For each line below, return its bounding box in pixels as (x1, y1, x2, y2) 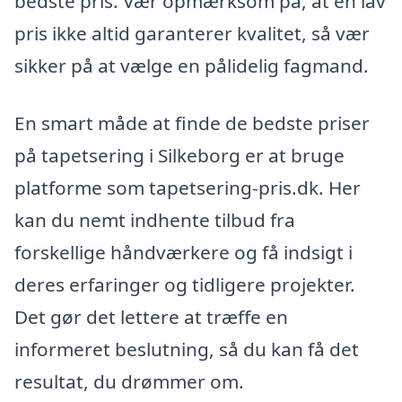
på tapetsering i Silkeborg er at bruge (14, 142, 345, 168)
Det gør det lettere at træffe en (14, 303, 288, 329)
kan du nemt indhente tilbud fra (14, 206, 295, 232)
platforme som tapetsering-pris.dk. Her (14, 174, 361, 200)
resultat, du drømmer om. (14, 368, 244, 394)
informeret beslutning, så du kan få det (14, 336, 359, 362)
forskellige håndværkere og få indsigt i (14, 239, 353, 265)
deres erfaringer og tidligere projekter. (14, 271, 355, 297)
